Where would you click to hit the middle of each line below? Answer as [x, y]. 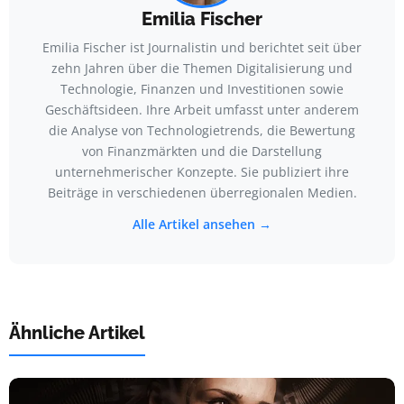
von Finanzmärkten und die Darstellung [202, 151]
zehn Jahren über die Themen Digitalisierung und [202, 69]
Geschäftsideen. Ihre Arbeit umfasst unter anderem [202, 110]
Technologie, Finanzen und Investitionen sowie [202, 89]
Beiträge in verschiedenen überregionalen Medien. [202, 193]
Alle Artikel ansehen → [202, 225]
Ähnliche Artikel [77, 333]
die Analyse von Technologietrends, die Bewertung [202, 131]
